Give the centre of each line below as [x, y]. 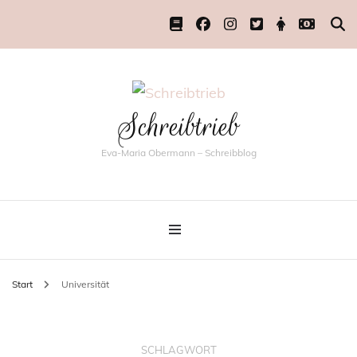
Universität [85, 284]
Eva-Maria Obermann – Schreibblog [178, 153]
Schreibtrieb [178, 126]
